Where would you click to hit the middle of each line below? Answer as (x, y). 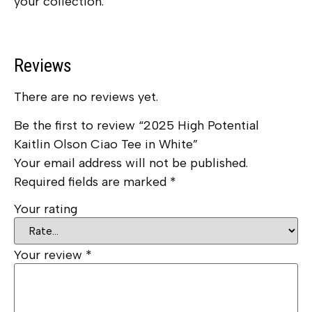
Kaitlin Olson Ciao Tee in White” (106, 145)
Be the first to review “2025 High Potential (136, 126)
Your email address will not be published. (131, 163)
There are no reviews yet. (86, 96)
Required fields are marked (92, 182)
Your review (50, 255)
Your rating (46, 209)
